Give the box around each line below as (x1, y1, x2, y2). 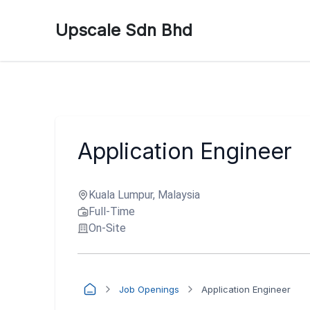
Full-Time (89, 205, 135, 218)
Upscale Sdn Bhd (55, 20, 192, 40)
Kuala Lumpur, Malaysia (89, 188, 200, 201)
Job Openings (119, 283, 179, 295)
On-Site (89, 221, 126, 235)
